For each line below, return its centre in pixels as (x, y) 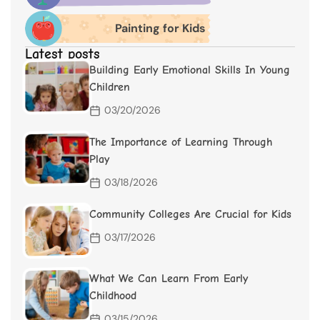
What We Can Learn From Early (169, 279)
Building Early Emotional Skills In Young (190, 70)
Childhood (113, 296)
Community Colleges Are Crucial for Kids (190, 215)
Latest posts (62, 54)
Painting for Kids (160, 29)
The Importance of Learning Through (181, 142)
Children (110, 87)
